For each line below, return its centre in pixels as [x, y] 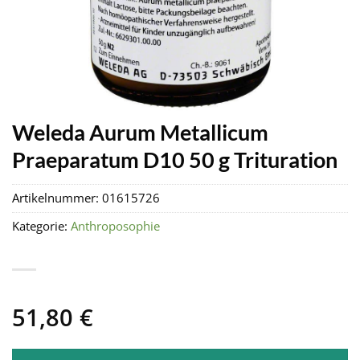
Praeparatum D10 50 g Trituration [175, 160]
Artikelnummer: [57, 198]
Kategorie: [41, 227]
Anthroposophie [115, 227]
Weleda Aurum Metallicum [140, 132]
